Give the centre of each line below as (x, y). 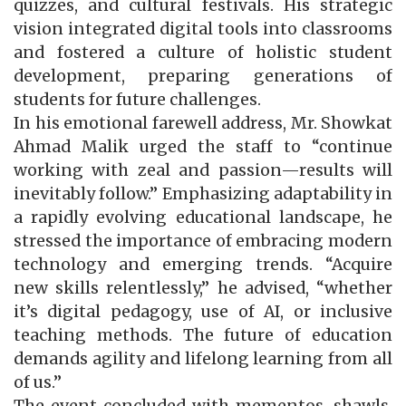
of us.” (38, 383)
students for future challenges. (137, 100)
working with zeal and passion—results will (203, 171)
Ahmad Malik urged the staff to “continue (203, 147)
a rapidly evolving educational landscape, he (203, 218)
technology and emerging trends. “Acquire (203, 265)
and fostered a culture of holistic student (203, 53)
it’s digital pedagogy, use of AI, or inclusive (203, 312)
